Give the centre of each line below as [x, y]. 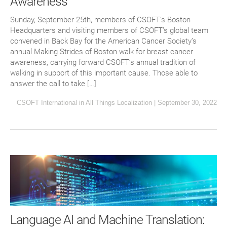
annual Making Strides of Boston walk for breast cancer [102, 51]
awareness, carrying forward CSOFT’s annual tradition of [103, 62]
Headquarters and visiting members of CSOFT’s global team [109, 30]
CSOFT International [47, 102]
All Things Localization [119, 102]
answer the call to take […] [53, 83]
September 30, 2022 [187, 102]
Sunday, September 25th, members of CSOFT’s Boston [100, 20]
